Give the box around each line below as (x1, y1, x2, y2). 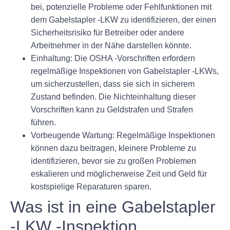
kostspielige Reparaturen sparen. (31, 182, 151, 191)
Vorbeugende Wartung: (31, 131, 114, 140)
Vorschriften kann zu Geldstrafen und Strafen (31, 105, 193, 114)
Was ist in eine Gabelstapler (10, 198, 216, 217)
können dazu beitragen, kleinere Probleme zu (31, 144, 196, 153)
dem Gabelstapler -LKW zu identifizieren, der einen (31, 15, 216, 25)
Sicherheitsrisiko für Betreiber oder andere (31, 28, 184, 37)
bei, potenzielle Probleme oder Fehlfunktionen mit (31, 3, 212, 12)
